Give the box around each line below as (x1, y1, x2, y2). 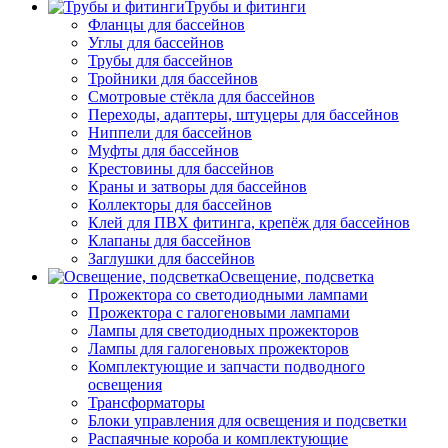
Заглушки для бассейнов (88, 250, 255, 268)
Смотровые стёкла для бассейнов (88, 88, 315, 106)
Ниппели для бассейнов (88, 124, 252, 142)
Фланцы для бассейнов (88, 16, 245, 34)
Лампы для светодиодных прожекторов (88, 322, 359, 340)
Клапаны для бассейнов (88, 232, 251, 250)
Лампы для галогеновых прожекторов (88, 340, 349, 358)
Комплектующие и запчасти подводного (88, 358, 365, 376)
